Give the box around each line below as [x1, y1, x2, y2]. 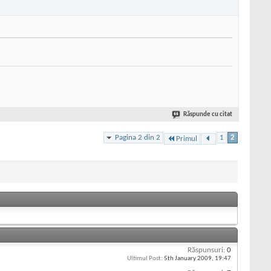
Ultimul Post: [127, 255, 163, 262]
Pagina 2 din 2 [115, 133, 160, 142]
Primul [176, 134, 197, 143]
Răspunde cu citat [183, 111, 232, 119]
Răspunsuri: [188, 246, 225, 254]
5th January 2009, [163, 255, 215, 262]
